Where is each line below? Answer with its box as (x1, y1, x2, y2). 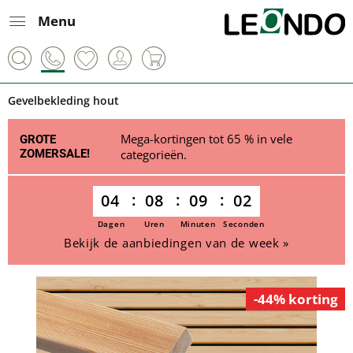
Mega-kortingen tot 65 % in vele (120, 131, 292, 147)
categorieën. (120, 147, 187, 162)
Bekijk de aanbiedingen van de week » (63, 235, 290, 251)
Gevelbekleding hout (8, 93, 119, 108)
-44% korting (253, 290, 338, 308)
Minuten (180, 218, 216, 229)
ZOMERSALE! (20, 147, 90, 161)
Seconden (223, 218, 265, 229)
